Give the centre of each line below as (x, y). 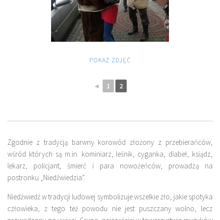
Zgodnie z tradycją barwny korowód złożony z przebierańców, (110, 142)
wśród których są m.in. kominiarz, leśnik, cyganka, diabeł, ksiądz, (110, 154)
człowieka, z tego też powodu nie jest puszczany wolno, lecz (110, 208)
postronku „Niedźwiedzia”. (46, 177)
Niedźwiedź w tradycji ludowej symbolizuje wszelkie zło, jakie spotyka (110, 196)
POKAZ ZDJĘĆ (110, 60)
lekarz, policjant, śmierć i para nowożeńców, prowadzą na (110, 165)
